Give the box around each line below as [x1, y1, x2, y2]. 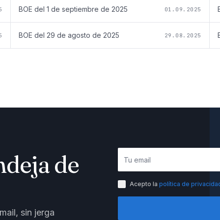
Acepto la [130, 180, 158, 188]
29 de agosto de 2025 [47, 30, 119, 39]
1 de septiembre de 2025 [47, 4, 128, 13]
